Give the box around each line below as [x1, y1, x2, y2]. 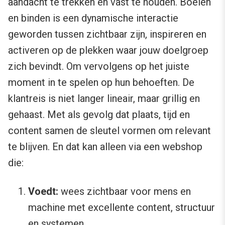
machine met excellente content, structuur [28, 201, 215, 214]
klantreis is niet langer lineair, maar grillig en [8, 92, 200, 105]
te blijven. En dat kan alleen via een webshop [8, 141, 202, 153]
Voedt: [28, 185, 58, 198]
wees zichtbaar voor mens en [58, 185, 191, 198]
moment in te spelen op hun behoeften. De [8, 76, 194, 89]
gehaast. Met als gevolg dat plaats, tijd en [8, 108, 190, 121]
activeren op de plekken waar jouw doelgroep [8, 44, 208, 57]
